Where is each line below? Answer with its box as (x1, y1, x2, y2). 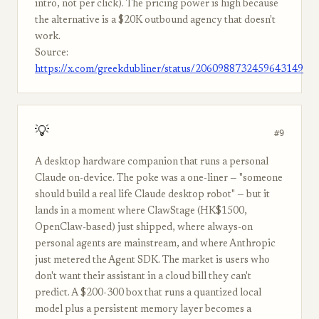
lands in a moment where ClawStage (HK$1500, (35, 206, 247, 216)
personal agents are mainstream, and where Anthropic (35, 239, 276, 249)
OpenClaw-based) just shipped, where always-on (35, 223, 253, 233)
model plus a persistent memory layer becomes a (35, 305, 251, 315)
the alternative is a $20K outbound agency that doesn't (35, 16, 276, 26)
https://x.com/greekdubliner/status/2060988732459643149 (35, 65, 303, 75)
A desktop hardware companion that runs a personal (35, 157, 268, 167)
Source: (35, 48, 68, 58)
